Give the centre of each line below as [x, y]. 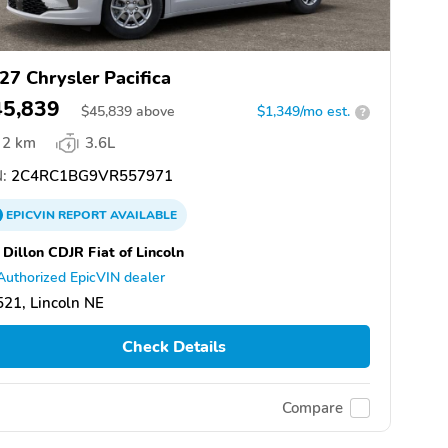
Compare [312, 407]
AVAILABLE [142, 215]
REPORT [82, 215]
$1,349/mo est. [303, 112]
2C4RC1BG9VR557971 [90, 176]
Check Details [173, 346]
